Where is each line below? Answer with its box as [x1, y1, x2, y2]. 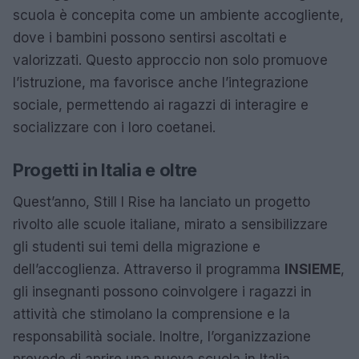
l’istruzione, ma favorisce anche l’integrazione [13, 75, 309, 91]
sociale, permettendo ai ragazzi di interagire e [13, 97, 309, 113]
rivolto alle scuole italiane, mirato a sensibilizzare [13, 216, 328, 232]
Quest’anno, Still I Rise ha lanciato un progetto [13, 194, 310, 210]
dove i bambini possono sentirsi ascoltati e [13, 30, 287, 46]
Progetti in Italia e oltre [13, 159, 198, 180]
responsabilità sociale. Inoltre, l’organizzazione [13, 329, 311, 345]
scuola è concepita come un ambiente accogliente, [13, 7, 344, 23]
